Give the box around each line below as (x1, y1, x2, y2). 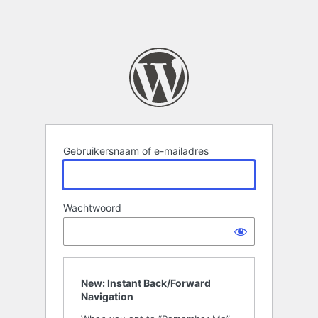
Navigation (81, 290, 133, 303)
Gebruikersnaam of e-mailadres (63, 145, 209, 158)
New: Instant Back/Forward (81, 277, 211, 290)
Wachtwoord (63, 202, 121, 214)
